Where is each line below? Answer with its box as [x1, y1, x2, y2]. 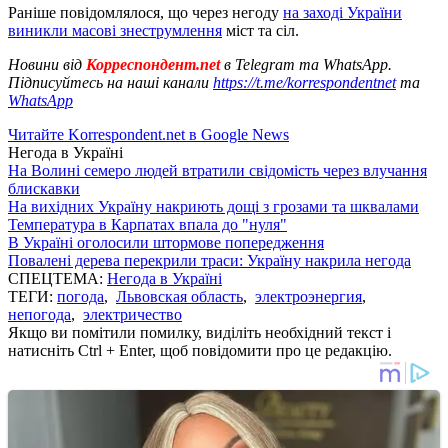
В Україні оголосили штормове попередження [8, 233, 324, 251]
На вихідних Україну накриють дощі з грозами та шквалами [8, 197, 419, 215]
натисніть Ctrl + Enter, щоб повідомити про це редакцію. [8, 341, 392, 359]
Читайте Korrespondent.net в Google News [8, 125, 289, 143]
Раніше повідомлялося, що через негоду [8, 3, 283, 21]
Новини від [8, 55, 82, 73]
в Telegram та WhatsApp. [224, 55, 392, 73]
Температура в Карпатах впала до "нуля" [8, 215, 287, 233]
